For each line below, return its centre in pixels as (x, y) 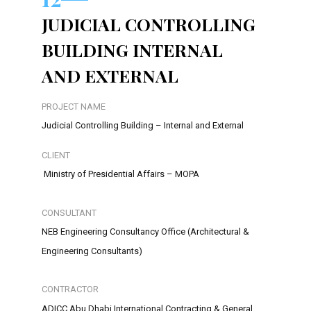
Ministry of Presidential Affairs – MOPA (120, 174)
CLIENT (56, 155)
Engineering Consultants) (92, 251)
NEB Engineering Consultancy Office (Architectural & (145, 232)
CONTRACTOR (70, 289)
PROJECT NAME (74, 107)
